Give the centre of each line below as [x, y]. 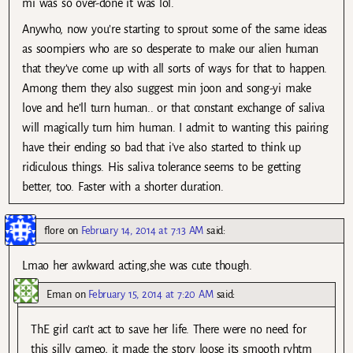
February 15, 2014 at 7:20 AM [151, 295]
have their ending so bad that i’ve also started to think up [162, 147]
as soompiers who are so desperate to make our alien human [171, 48]
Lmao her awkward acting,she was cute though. [137, 265]
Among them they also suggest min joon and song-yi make [167, 88]
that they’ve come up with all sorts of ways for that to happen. [175, 68]
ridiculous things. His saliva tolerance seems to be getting [162, 167]
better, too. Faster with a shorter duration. [123, 186]
